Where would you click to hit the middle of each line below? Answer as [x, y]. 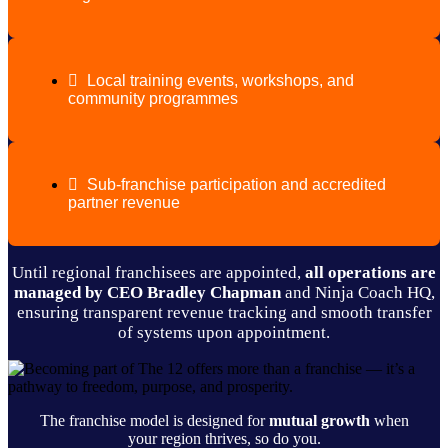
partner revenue [124, 202]
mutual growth [319, 420]
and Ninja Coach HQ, [357, 292]
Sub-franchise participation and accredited [236, 184]
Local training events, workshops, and [220, 80]
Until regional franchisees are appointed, [158, 272]
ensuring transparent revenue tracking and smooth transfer [224, 312]
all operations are [370, 272]
